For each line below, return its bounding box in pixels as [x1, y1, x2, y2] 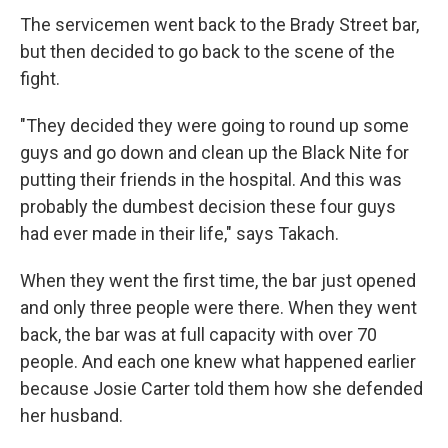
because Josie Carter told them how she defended [20, 377, 423, 399]
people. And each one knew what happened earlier [20, 350, 416, 372]
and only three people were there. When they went [20, 296, 417, 318]
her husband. [20, 404, 123, 426]
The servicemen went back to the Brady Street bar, [20, 13, 419, 35]
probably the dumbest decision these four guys [20, 195, 396, 217]
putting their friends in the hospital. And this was [20, 168, 402, 190]
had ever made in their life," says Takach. [20, 222, 339, 244]
